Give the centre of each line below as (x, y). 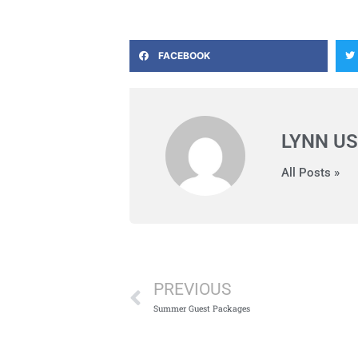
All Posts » (310, 172)
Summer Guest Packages (202, 308)
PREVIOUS (192, 289)
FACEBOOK (184, 55)
